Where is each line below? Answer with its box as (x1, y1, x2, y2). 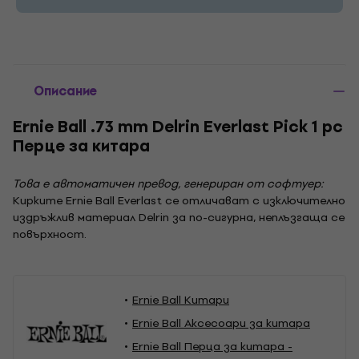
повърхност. (13, 224, 87, 244)
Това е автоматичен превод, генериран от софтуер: (13, 174, 324, 193)
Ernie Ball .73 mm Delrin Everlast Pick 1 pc (13, 113, 343, 140)
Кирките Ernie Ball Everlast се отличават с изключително (13, 191, 345, 210)
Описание (34, 79, 97, 102)
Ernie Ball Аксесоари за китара (132, 313, 310, 333)
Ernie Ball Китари (132, 290, 229, 309)
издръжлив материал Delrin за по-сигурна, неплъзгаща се (13, 208, 345, 227)
